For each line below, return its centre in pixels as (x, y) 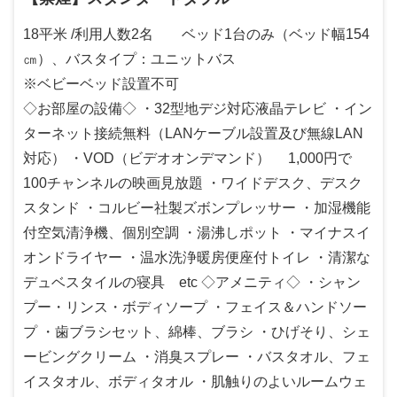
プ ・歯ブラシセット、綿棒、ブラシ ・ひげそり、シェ (197, 332)
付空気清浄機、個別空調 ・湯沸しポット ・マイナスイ (197, 233)
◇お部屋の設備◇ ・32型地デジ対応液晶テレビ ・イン (198, 109)
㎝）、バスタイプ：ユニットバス (129, 59)
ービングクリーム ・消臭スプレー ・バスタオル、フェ (197, 357)
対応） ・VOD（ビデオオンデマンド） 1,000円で (187, 159)
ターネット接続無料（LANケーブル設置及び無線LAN (193, 134)
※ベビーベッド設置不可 (101, 84)
